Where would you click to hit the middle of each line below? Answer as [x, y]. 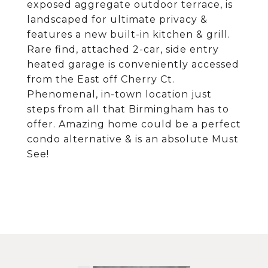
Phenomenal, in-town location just [119, 94]
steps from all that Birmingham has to [128, 109]
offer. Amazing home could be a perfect [134, 124]
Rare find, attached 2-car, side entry [123, 49]
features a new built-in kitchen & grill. [129, 34]
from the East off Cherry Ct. [101, 79]
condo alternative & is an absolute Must [133, 139]
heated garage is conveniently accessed [133, 64]
